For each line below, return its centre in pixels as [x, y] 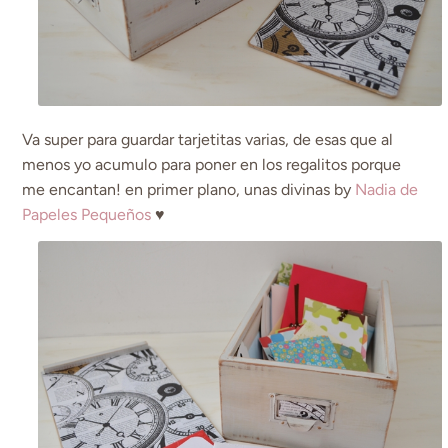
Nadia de [387, 189]
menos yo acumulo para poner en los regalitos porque [212, 164]
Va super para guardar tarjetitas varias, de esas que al [208, 139]
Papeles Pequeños [89, 214]
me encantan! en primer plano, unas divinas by [189, 189]
